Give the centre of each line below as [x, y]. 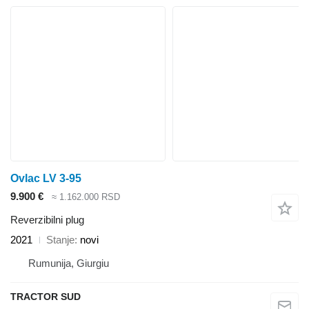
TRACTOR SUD [46, 297]
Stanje [60, 240]
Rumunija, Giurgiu [69, 263]
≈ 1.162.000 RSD [86, 197]
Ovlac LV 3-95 [46, 178]
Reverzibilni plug [47, 220]
